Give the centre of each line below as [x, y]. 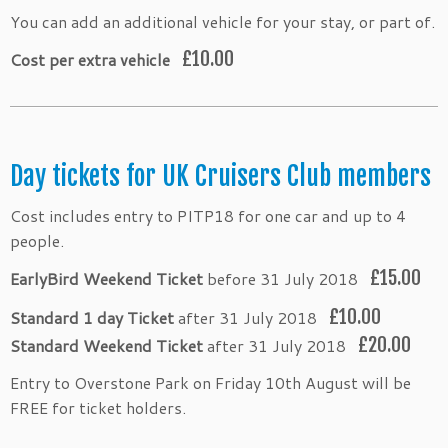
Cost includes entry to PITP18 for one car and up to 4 [208, 215]
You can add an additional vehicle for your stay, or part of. [222, 21]
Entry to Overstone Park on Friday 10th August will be [210, 382]
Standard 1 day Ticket [92, 317]
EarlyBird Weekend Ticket [106, 278]
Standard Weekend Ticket [106, 345]
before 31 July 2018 [282, 278]
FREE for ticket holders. [98, 407]
